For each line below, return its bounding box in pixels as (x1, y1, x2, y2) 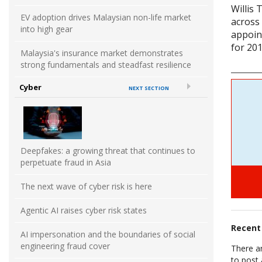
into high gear (20, 23, 73, 35)
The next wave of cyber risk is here (20, 181, 152, 192)
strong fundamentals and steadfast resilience (20, 59, 191, 71)
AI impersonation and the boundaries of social (20, 229, 195, 240)
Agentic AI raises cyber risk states (20, 205, 147, 216)
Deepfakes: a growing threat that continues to (20, 145, 195, 157)
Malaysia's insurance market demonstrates (20, 47, 183, 59)
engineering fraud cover (20, 240, 110, 252)
